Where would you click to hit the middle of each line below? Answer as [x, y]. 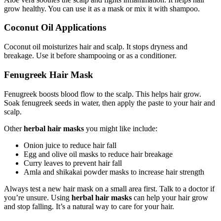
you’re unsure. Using [38, 197]
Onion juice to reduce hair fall [70, 145]
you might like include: [121, 128]
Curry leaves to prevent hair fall [73, 163]
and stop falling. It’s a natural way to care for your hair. [89, 206]
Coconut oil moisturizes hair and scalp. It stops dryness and [96, 47]
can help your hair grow [170, 197]
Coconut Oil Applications [55, 28]
